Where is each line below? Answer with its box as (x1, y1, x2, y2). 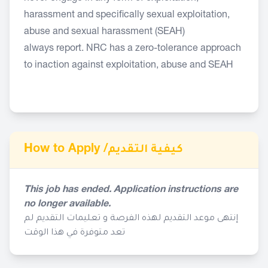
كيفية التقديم (108, 144, 183, 156)
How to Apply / (24, 144, 108, 156)
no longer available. (24, 200, 111, 209)
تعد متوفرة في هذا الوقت (24, 229, 125, 238)
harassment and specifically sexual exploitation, (24, 11, 230, 20)
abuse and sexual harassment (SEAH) (24, 28, 187, 37)
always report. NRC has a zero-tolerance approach (24, 44, 241, 54)
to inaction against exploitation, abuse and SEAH (24, 61, 233, 71)
